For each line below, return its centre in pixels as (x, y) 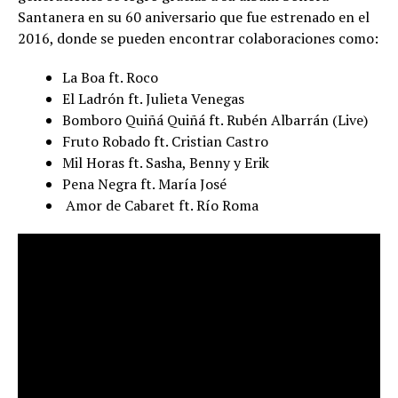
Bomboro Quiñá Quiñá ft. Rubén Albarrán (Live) (215, 120)
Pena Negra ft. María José (146, 184)
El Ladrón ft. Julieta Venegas (153, 99)
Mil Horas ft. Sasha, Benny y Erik (166, 163)
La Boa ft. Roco (112, 78)
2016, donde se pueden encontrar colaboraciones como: (198, 39)
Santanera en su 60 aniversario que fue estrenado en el (194, 17)
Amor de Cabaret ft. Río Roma (160, 206)
